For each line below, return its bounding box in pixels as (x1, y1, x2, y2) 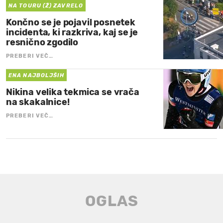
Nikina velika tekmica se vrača (6, 86, 139, 98)
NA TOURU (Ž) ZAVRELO (8, 2, 83, 9)
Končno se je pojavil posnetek (6, 16, 135, 28)
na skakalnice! (6, 96, 70, 108)
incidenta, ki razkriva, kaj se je (6, 26, 138, 38)
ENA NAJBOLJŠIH (8, 72, 65, 79)
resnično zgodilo (6, 36, 79, 48)
